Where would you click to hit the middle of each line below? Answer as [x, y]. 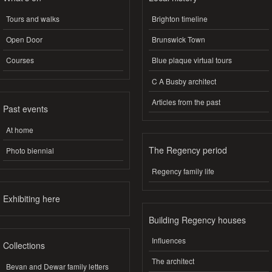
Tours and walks [33, 19]
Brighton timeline [180, 19]
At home [20, 129]
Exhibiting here [32, 199]
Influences [169, 240]
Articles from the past [186, 101]
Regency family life [183, 171]
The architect [173, 261]
